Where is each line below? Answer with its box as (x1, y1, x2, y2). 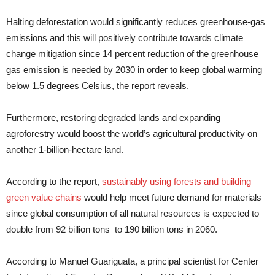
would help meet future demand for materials (82, 192, 261, 203)
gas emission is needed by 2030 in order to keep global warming (6, 64, 262, 75)
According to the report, (6, 176, 102, 187)
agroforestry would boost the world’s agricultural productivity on (6, 128, 257, 139)
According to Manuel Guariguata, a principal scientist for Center (6, 256, 258, 266)
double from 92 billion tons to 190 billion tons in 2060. (6, 224, 217, 234)
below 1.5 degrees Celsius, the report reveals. (6, 80, 189, 91)
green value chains (6, 192, 82, 203)
